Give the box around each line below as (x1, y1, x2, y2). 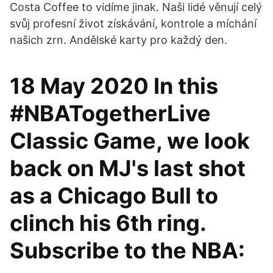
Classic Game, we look (10, 127, 250, 154)
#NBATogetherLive (10, 100, 211, 127)
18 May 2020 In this (10, 73, 218, 99)
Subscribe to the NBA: (10, 237, 250, 264)
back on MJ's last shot (10, 155, 246, 182)
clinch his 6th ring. (10, 210, 206, 236)
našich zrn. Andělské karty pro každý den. (10, 34, 227, 46)
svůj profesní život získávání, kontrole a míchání (10, 17, 257, 30)
